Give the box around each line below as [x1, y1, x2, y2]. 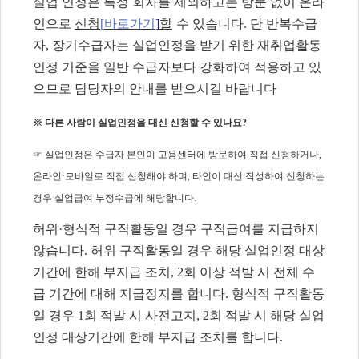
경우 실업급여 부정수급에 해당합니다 [33, 192, 194, 204]
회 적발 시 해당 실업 [209, 309, 325, 323]
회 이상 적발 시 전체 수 [184, 265, 315, 280]
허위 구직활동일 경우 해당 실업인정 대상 [91, 244, 325, 258]
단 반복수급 [250, 17, 317, 31]
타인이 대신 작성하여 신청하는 [192, 171, 325, 182]
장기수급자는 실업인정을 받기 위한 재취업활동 [52, 38, 321, 53]
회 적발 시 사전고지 [84, 309, 196, 323]
